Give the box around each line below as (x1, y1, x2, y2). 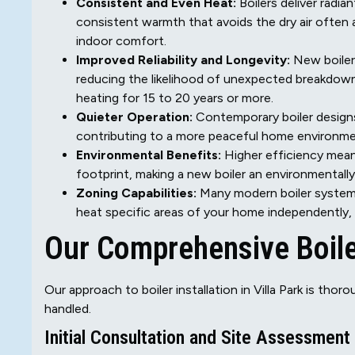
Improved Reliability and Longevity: (76, 52, 290, 68)
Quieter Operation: (76, 109, 193, 125)
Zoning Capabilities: (76, 185, 197, 201)
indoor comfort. (76, 33, 166, 49)
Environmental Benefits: (76, 147, 221, 163)
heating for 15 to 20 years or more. (76, 90, 273, 106)
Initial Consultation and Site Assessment (44, 326, 350, 349)
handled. (44, 301, 91, 317)
